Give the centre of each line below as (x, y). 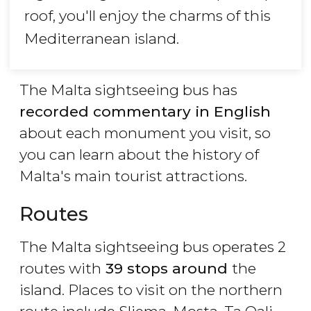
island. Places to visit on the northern (151, 290)
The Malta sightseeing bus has (128, 90)
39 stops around (167, 269)
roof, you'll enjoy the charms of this (148, 16)
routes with (60, 269)
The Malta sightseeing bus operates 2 (153, 247)
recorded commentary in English (145, 112)
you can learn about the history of (139, 155)
